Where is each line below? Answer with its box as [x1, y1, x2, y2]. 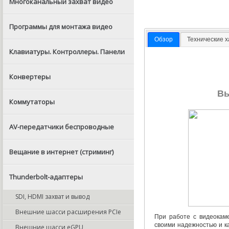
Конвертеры [9, 72, 51, 81]
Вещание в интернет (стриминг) [9, 147, 113, 156]
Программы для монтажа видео [9, 22, 112, 31]
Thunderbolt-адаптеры [9, 172, 83, 181]
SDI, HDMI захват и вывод [15, 192, 89, 201]
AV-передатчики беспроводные [9, 122, 114, 131]
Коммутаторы [9, 97, 55, 106]
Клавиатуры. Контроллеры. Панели [9, 47, 125, 56]
